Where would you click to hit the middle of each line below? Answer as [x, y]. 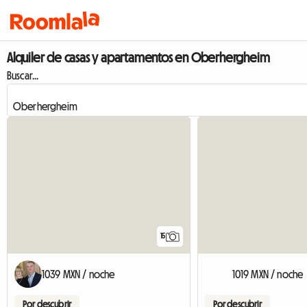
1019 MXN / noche [268, 274]
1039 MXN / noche [78, 274]
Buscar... [23, 75]
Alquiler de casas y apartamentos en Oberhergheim [138, 58]
